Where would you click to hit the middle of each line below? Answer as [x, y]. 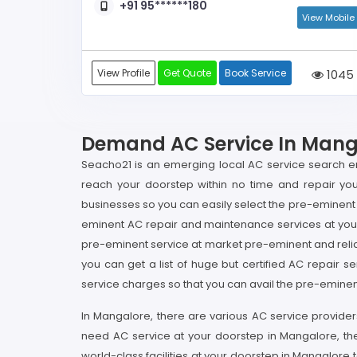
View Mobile [328, 17]
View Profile [124, 73]
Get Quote [187, 73]
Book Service [255, 73]
